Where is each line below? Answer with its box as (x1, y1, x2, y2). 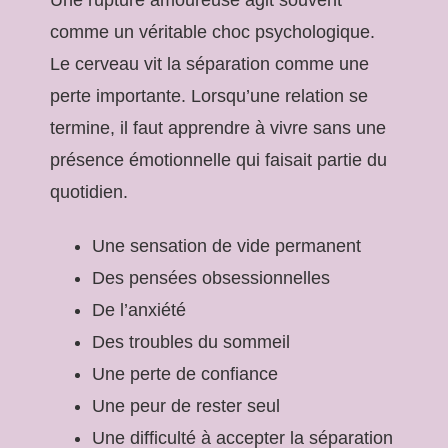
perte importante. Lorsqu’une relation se (50, 85, 368, 106)
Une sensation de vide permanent (92, 235, 361, 256)
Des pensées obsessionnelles (92, 267, 330, 288)
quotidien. (50, 181, 128, 202)
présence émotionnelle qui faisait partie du (50, 149, 387, 170)
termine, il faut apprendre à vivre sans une (50, 117, 386, 138)
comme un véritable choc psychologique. (50, 21, 375, 42)
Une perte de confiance (92, 363, 278, 384)
